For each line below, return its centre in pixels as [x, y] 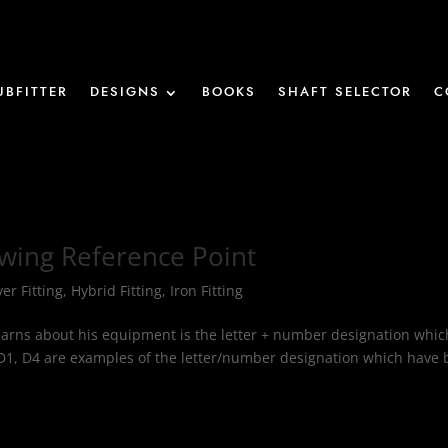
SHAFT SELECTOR [345, 92]
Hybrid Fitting [117, 290]
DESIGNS [125, 92]
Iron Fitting [207, 290]
